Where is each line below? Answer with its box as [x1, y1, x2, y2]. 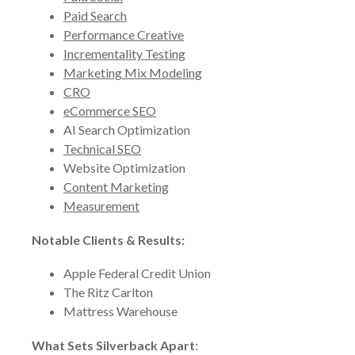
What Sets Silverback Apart [32, 338, 195, 353]
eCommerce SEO [63, 103, 156, 118]
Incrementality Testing [63, 46, 185, 61]
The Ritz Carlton [63, 284, 153, 300]
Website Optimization [63, 160, 185, 175]
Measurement [63, 198, 139, 213]
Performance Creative [63, 27, 184, 42]
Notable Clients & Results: [32, 232, 185, 247]
